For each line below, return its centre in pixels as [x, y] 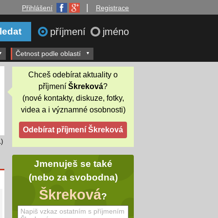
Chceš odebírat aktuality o [73, 74]
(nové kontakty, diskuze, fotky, [73, 98]
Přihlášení [37, 8]
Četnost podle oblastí [48, 54]
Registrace [112, 8]
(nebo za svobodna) [73, 178]
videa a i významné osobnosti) [73, 109]
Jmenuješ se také [73, 164]
